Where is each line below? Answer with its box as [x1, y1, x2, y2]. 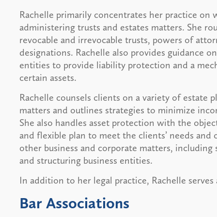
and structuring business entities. [19, 154, 153, 166]
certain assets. [19, 71, 77, 83]
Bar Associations [19, 193, 129, 212]
